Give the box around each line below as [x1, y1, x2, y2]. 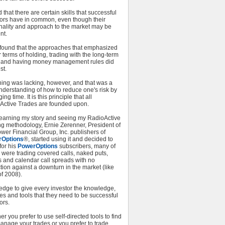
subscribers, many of [58, 143, 116, 150]
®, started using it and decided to [24, 136, 113, 143]
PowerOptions [18, 143, 58, 150]
